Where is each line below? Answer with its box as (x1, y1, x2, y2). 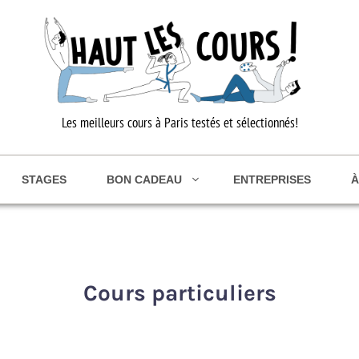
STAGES (22, 173, 67, 186)
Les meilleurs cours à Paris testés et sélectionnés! (61, 114, 298, 132)
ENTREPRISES (233, 173, 311, 186)
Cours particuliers (83, 280, 276, 306)
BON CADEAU (107, 173, 182, 186)
